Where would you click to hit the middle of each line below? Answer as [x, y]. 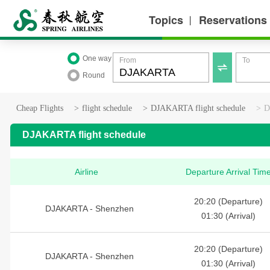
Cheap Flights [40, 108]
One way [97, 58]
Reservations [233, 20]
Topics [166, 20]
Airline [86, 172]
